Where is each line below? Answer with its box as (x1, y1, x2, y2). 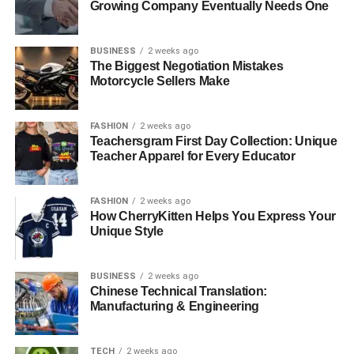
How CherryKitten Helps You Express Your (89, 209, 337, 223)
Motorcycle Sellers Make (89, 74, 230, 88)
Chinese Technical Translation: (89, 284, 268, 298)
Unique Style (89, 224, 164, 238)
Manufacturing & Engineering (89, 299, 260, 313)
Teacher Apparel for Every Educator (89, 149, 296, 163)
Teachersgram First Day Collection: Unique (89, 134, 337, 148)
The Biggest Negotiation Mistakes (89, 59, 284, 73)
